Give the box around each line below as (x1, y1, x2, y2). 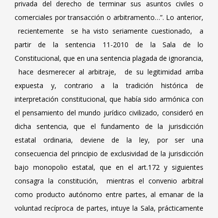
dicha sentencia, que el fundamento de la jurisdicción (15, 122, 203, 131)
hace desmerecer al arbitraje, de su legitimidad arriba (15, 67, 203, 76)
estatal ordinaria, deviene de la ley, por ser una (15, 135, 203, 145)
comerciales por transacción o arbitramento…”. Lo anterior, (15, 13, 203, 22)
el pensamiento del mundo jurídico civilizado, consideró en (15, 108, 203, 117)
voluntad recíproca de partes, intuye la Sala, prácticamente (15, 203, 203, 213)
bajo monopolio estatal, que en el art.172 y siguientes (15, 163, 203, 172)
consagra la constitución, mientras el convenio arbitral (15, 176, 203, 185)
